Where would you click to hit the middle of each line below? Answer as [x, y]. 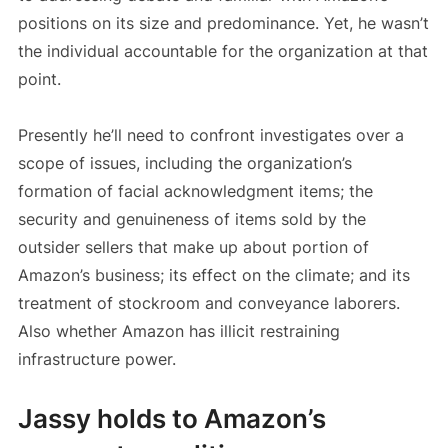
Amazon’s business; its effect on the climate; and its [213, 275]
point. [39, 79]
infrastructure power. [96, 359]
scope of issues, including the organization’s [184, 163]
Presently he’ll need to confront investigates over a [210, 135]
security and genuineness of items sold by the [191, 219]
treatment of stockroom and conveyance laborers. [208, 303]
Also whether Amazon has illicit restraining [178, 331]
